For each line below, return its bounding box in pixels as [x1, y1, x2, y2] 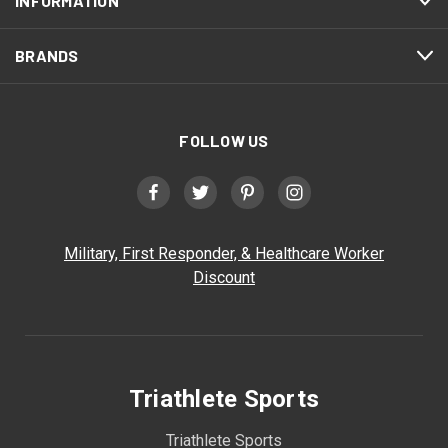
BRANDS [15, 46, 79, 65]
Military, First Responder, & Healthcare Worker [64, 244, 384, 263]
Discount [193, 268, 255, 287]
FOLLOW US [179, 131, 269, 150]
